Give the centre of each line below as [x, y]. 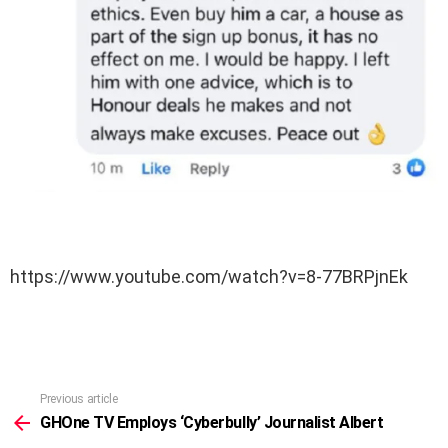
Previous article [79, 399]
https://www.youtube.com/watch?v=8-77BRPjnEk [209, 276]
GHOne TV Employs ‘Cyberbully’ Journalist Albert [212, 422]
